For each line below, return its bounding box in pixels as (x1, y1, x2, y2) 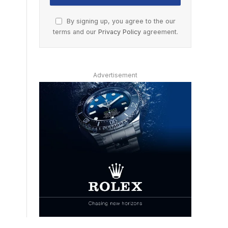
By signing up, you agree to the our (64, 17, 176, 25)
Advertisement (93, 71, 137, 79)
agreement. (140, 27, 178, 36)
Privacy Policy (98, 27, 141, 36)
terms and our (52, 27, 98, 36)
